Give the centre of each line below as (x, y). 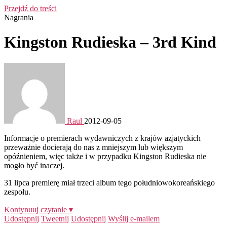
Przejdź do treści (30, 8)
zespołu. (17, 192)
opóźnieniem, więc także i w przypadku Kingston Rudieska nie (105, 156)
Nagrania (19, 17)
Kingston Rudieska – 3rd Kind (110, 42)
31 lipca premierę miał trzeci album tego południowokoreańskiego (109, 182)
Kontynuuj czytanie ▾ (39, 209)
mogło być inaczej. (34, 165)
